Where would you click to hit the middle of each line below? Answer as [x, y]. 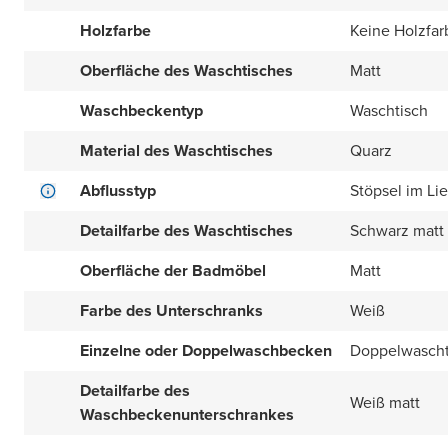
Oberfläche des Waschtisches [186, 70]
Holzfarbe [115, 30]
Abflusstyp [118, 190]
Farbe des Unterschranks [171, 310]
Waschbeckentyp [141, 110]
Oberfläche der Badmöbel [173, 270]
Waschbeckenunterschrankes [187, 414]
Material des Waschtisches [176, 150]
